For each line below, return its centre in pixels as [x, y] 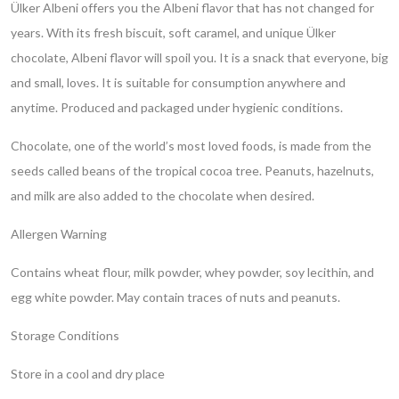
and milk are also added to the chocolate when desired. [163, 195]
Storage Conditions [65, 335]
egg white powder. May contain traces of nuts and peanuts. [175, 297]
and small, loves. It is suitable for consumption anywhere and [178, 82]
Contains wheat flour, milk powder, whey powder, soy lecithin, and [192, 272]
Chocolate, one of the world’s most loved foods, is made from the [191, 145]
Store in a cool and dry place [88, 373]
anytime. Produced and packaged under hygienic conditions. [177, 107]
